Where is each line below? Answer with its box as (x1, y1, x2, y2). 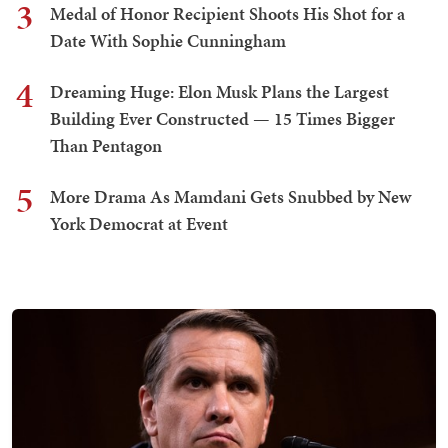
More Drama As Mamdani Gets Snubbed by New (50, 184, 411, 210)
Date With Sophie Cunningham (50, 28, 286, 54)
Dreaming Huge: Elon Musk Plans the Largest (50, 79, 389, 105)
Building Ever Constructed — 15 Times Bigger (50, 106, 395, 132)
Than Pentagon (50, 133, 162, 159)
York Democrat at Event (50, 211, 228, 237)
